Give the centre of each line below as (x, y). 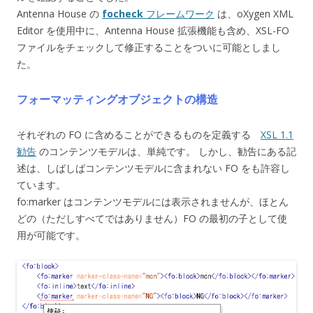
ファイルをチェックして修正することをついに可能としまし (149, 47)
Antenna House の (59, 13)
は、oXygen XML (254, 13)
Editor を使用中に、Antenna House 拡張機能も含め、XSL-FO (153, 30)
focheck (123, 13)
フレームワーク (179, 13)
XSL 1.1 (277, 134)
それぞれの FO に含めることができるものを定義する (139, 134)
